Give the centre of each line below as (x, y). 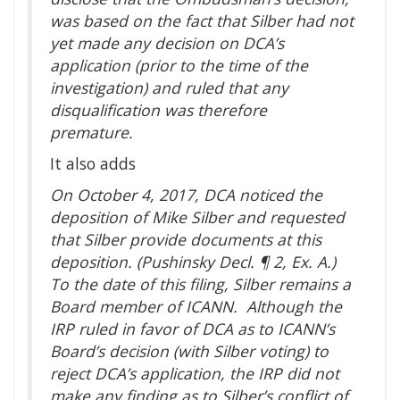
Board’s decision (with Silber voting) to (189, 351)
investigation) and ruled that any (169, 88)
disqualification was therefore (158, 110)
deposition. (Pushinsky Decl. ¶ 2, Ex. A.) (193, 262)
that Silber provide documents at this (186, 240)
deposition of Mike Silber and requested (197, 217)
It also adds (93, 164)
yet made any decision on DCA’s (167, 43)
